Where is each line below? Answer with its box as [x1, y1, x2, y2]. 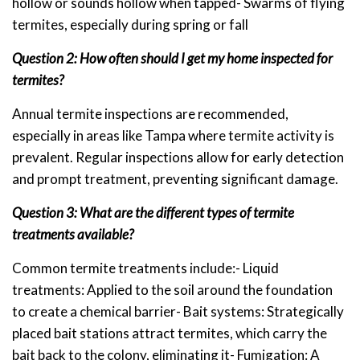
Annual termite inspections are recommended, [12, 104, 288, 122]
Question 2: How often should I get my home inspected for [12, 49, 333, 67]
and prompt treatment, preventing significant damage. [12, 170, 338, 187]
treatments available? [12, 225, 133, 243]
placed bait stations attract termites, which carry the [12, 324, 327, 342]
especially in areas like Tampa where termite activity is [12, 126, 334, 144]
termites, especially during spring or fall [12, 15, 248, 33]
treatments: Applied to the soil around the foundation [12, 280, 333, 298]
